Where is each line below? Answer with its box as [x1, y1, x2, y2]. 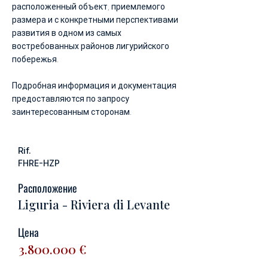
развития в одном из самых [12, 28, 121, 38]
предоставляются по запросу [12, 94, 129, 103]
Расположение [18, 180, 77, 196]
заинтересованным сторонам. [12, 107, 132, 117]
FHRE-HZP [18, 158, 60, 168]
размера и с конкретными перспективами [12, 15, 178, 25]
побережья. [12, 54, 59, 64]
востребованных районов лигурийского [12, 41, 169, 51]
